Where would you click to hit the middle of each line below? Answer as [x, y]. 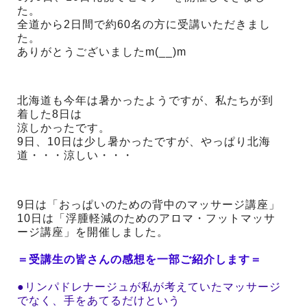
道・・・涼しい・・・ [75, 156]
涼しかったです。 [64, 128]
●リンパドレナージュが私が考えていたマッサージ [149, 287]
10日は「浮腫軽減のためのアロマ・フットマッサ [146, 219]
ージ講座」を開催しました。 [93, 232]
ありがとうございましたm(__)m [102, 51]
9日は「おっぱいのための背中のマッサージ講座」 [149, 205]
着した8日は [50, 114]
